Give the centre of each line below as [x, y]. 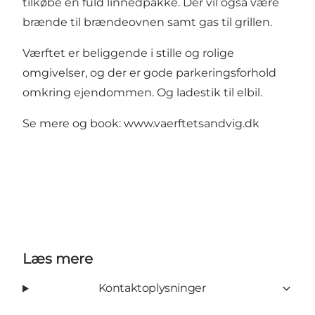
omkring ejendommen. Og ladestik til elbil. [142, 93]
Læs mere [58, 259]
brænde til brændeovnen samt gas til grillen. [147, 22]
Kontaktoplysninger [152, 288]
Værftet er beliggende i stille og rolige [128, 53]
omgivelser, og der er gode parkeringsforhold [149, 73]
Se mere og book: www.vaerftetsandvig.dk [141, 124]
